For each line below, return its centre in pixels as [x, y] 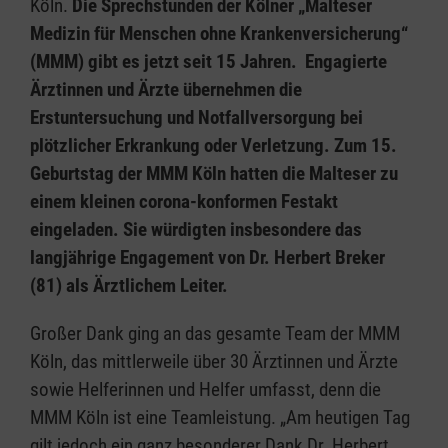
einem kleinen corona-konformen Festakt [184, 201]
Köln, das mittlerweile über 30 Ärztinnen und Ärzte [214, 361]
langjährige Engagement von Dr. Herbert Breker [207, 257]
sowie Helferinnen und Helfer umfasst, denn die [205, 389]
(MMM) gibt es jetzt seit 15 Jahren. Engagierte [208, 61]
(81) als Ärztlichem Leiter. [129, 285]
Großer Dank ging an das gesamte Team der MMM [215, 333]
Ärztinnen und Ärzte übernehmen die [166, 89]
